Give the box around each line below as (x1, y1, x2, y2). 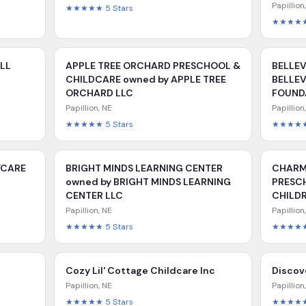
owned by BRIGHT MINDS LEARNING (65, 176, 231, 188)
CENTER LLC (65, 189, 123, 201)
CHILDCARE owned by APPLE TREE (65, 73, 226, 85)
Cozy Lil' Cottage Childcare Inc (65, 264, 215, 277)
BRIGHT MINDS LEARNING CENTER (65, 162, 223, 174)
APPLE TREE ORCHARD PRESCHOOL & (65, 59, 240, 72)
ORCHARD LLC (65, 87, 133, 99)
